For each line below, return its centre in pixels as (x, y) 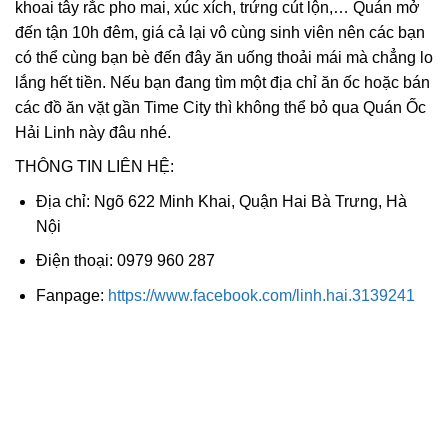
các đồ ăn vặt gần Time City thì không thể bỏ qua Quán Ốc (220, 107)
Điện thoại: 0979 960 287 (125, 261)
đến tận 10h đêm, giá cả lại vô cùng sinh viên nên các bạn (220, 32)
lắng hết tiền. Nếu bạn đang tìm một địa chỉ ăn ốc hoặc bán (222, 82)
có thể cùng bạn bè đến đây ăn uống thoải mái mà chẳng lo (224, 57)
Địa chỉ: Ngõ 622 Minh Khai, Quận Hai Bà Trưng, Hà (221, 201)
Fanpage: (71, 295)
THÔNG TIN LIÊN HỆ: (94, 167)
